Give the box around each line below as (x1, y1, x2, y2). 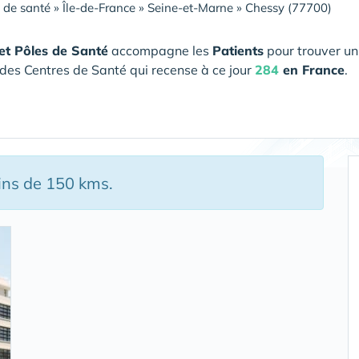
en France (279, 62, 345, 78)
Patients (212, 42, 264, 58)
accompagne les (108, 42, 212, 58)
